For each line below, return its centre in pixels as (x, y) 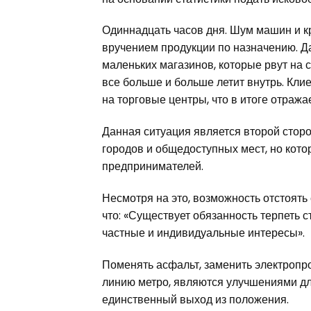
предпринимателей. (153, 167)
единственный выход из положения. (195, 299)
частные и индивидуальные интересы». (203, 233)
